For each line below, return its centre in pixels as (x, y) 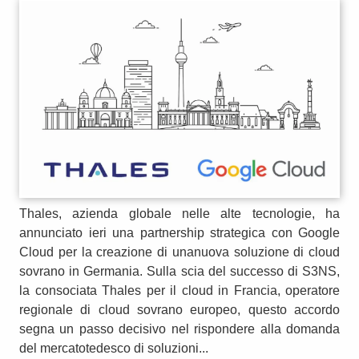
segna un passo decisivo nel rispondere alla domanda (179, 329)
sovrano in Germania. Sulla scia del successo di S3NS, (179, 272)
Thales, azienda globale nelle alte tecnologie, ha (179, 214)
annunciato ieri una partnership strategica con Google (179, 233)
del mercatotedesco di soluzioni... (114, 349)
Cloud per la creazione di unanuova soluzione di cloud (179, 252)
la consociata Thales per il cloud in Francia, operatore (179, 291)
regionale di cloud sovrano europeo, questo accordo (179, 310)
